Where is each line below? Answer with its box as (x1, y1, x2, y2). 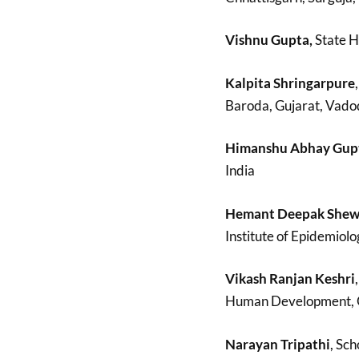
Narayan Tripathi (224, 335, 330, 353)
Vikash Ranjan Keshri (224, 270, 355, 288)
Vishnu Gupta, (224, 31, 313, 49)
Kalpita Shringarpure (224, 74, 355, 91)
